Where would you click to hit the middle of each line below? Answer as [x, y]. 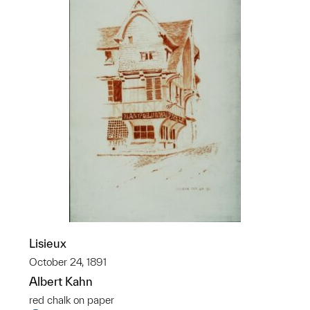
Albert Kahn [61, 281]
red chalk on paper [72, 300]
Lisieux [48, 243]
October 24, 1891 [68, 262]
